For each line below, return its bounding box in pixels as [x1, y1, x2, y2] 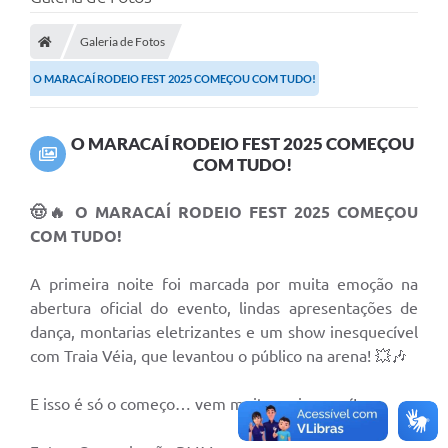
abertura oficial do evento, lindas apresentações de [30, 299, 418, 318]
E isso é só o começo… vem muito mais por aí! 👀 [30, 395, 377, 414]
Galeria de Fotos [80, 34, 165, 50]
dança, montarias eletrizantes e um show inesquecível [30, 323, 418, 342]
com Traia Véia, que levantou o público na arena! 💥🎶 [30, 347, 407, 366]
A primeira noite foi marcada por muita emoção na [30, 275, 418, 294]
